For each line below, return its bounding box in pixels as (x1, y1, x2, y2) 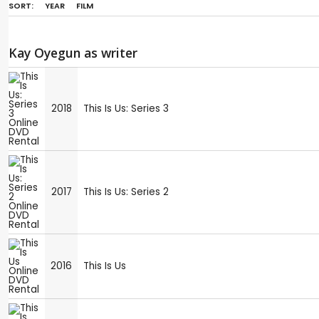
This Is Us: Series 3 (83, 101, 169, 115)
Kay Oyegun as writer (9, 43, 137, 61)
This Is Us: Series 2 (83, 184, 169, 199)
